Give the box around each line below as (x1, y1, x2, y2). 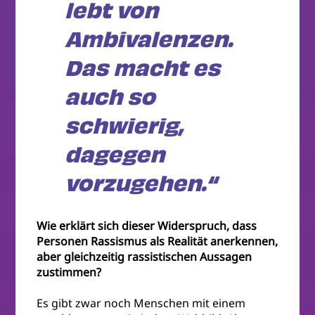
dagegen (65, 140, 165, 171)
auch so (65, 82, 156, 113)
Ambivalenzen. (65, 25, 233, 56)
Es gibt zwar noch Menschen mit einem (37, 295, 246, 311)
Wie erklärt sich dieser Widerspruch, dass (37, 218, 257, 234)
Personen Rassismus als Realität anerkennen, (37, 233, 278, 250)
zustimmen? (37, 264, 102, 281)
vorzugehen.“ (65, 169, 217, 200)
